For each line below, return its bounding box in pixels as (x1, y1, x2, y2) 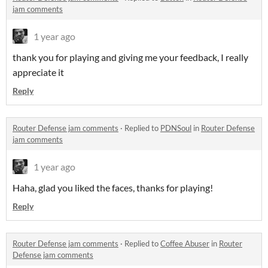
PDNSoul (160, 123, 191, 133)
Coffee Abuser (160, 239, 209, 249)
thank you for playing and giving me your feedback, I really (13, 51, 248, 63)
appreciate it (13, 66, 64, 78)
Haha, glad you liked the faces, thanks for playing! (13, 182, 213, 194)
